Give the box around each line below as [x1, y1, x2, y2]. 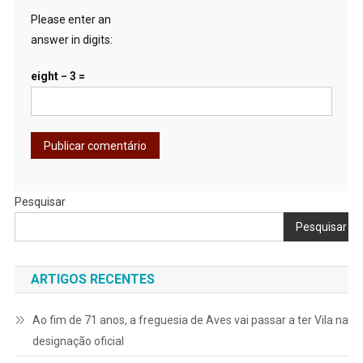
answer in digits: [30, 33, 113, 47]
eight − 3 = [30, 70, 85, 83]
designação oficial [32, 335, 124, 348]
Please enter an [30, 13, 111, 27]
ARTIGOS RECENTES [30, 271, 155, 288]
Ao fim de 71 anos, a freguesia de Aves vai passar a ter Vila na [32, 314, 348, 327]
